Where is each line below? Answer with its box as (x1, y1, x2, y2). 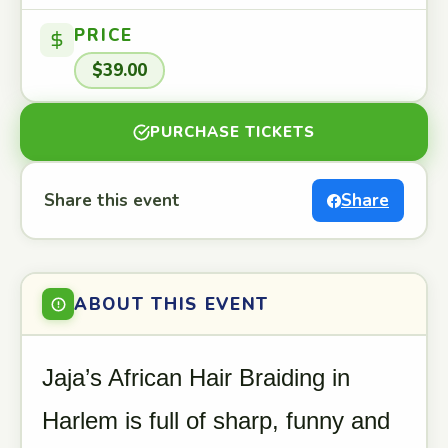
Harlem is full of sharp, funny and (42, 407, 390, 434)
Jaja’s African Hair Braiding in (42, 364, 350, 391)
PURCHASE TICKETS (149, 122, 316, 142)
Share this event (44, 189, 180, 212)
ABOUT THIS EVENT (74, 292, 270, 316)
